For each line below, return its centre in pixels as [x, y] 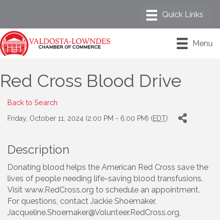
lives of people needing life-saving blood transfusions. [105, 178]
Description [38, 149]
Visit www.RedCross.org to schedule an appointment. [104, 190]
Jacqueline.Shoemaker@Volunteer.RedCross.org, [94, 212]
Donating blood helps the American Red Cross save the [108, 167]
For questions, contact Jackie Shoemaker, [82, 201]
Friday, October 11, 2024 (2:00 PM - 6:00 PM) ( [80, 118]
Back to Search [32, 102]
